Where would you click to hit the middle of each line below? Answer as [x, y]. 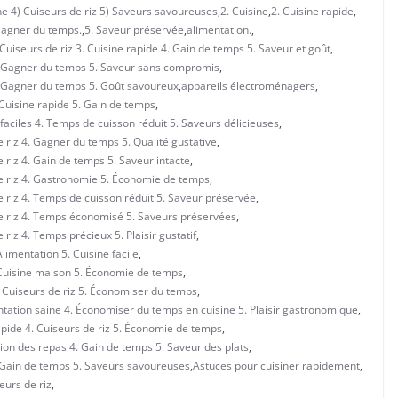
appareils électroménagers [248, 85]
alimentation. [219, 29]
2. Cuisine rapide [312, 11]
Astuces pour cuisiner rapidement [276, 365]
